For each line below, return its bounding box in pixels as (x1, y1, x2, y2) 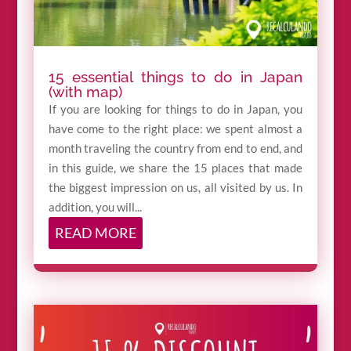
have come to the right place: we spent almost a (48, 121, 303, 136)
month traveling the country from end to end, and (48, 141, 303, 156)
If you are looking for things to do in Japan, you (48, 102, 303, 117)
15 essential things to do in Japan (48, 68, 303, 86)
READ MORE (54, 224, 136, 242)
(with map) (48, 83, 122, 101)
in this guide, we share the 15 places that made (48, 161, 303, 175)
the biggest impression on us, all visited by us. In (48, 180, 303, 195)
